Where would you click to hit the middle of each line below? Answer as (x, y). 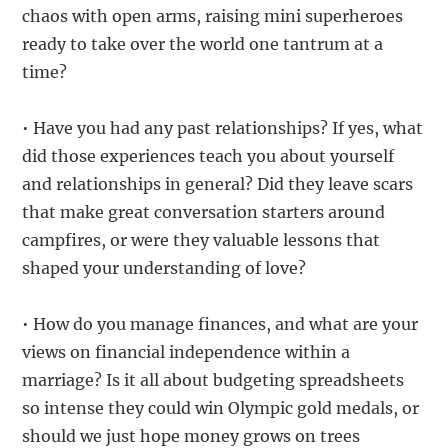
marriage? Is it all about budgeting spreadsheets (213, 380)
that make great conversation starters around (204, 212)
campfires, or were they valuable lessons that (201, 240)
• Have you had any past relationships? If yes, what (223, 128)
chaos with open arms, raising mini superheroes (213, 16)
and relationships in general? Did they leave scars (218, 184)
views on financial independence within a (186, 352)
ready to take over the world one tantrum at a (203, 44)
